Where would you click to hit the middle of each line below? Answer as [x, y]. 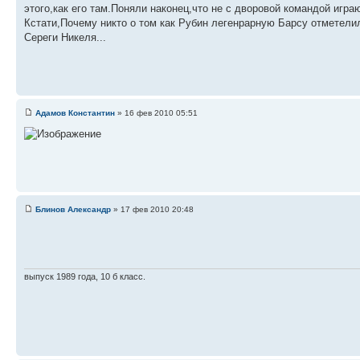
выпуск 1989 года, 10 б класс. [85, 277]
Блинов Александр [73, 209]
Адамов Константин [75, 112]
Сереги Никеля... [65, 37]
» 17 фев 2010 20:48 [152, 209]
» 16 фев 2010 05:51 [156, 112]
